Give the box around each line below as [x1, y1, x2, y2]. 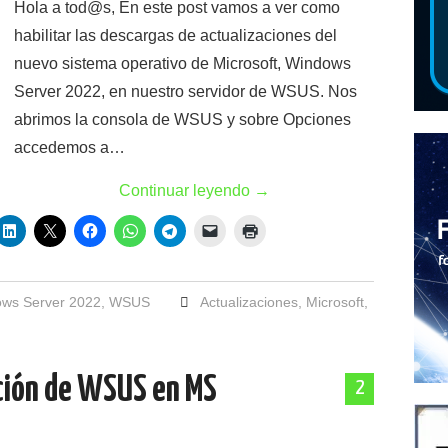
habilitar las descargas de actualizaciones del [14, 27, 337, 44]
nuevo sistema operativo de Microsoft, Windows [14, 55, 351, 72]
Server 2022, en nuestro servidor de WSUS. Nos [14, 83, 357, 100]
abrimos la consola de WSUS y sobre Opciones [14, 111, 351, 128]
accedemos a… [14, 139, 125, 156]
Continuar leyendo [118, 182, 254, 199]
